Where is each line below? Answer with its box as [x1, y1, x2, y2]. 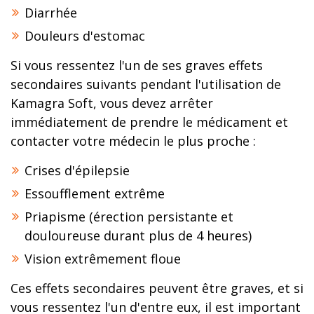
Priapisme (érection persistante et [25, 208, 233, 225]
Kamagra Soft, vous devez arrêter [11, 95, 213, 111]
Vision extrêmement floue [25, 250, 181, 267]
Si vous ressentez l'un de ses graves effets [11, 57, 263, 74]
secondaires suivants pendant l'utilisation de [11, 76, 281, 93]
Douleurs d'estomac [25, 27, 145, 44]
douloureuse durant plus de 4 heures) [25, 227, 252, 244]
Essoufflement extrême [25, 185, 165, 202]
